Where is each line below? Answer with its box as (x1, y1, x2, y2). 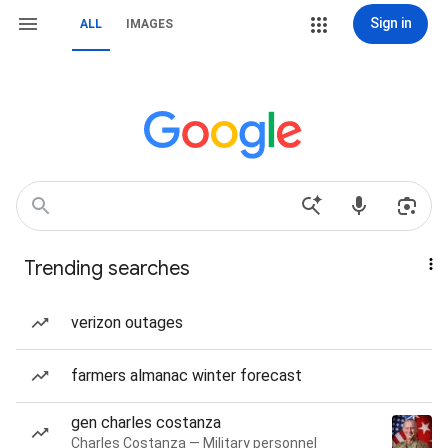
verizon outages (71, 313, 183, 332)
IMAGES (126, 17, 173, 31)
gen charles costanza (71, 413, 221, 432)
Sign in (369, 15, 412, 31)
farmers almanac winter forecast (71, 366, 302, 385)
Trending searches (24, 256, 190, 281)
